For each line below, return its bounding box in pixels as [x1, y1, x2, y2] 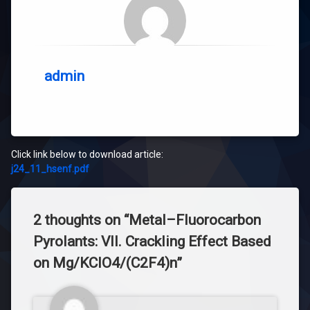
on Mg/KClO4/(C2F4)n [33, 255, 176, 271]
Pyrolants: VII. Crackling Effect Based [33, 233, 271, 250]
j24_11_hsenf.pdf [11, 163, 89, 174]
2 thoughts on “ [33, 212, 129, 228]
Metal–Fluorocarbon [129, 212, 261, 228]
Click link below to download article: [11, 149, 163, 160]
